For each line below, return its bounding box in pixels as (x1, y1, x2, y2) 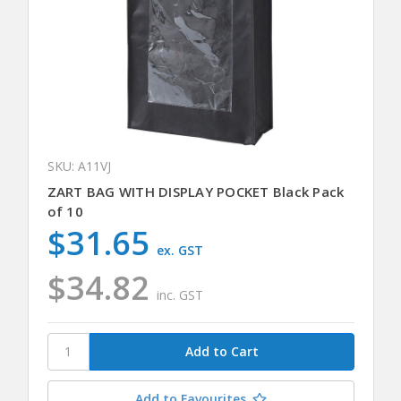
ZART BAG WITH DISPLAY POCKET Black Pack (47, 182, 345, 200)
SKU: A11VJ (47, 157, 111, 175)
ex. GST (157, 241, 204, 259)
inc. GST (157, 286, 204, 303)
